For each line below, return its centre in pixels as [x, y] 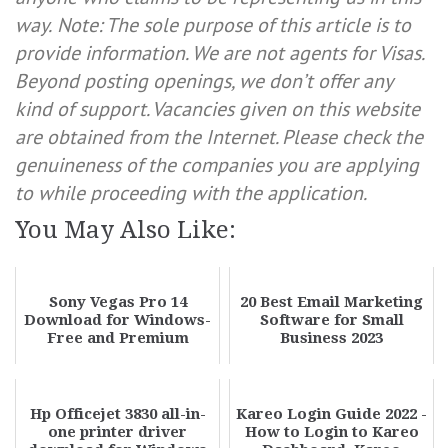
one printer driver [117, 432]
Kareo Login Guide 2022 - [331, 414]
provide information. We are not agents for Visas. [219, 53]
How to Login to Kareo [331, 432]
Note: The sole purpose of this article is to [234, 25]
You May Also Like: [125, 230]
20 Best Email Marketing [331, 302]
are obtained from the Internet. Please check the [219, 137]
